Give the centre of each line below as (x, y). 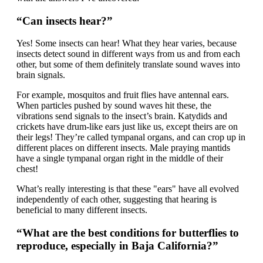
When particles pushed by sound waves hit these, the (114, 106)
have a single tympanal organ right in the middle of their (120, 159)
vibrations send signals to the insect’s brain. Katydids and (122, 116)
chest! (27, 169)
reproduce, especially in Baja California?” (117, 246)
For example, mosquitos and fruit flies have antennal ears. (123, 95)
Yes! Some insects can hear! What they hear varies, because (127, 43)
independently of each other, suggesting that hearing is (117, 200)
